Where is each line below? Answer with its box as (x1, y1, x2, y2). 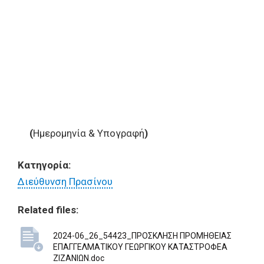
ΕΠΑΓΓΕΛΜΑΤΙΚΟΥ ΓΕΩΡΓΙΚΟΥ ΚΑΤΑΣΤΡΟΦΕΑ (53, 242, 227, 252)
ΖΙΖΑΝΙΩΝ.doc (53, 253, 104, 263)
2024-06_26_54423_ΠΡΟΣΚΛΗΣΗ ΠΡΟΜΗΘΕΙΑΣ (53, 231, 232, 240)
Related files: (18, 204, 78, 216)
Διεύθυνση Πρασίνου (18, 176, 113, 187)
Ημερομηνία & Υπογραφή (33, 127, 144, 139)
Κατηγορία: (18, 159, 73, 171)
